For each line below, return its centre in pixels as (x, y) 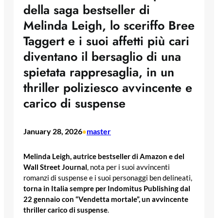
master (99, 131)
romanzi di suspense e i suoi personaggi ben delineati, (108, 178)
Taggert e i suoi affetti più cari (106, 41)
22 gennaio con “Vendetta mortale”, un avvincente (106, 199)
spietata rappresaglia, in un (99, 72)
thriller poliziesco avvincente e (108, 88)
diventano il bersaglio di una (102, 57)
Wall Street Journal (55, 167)
